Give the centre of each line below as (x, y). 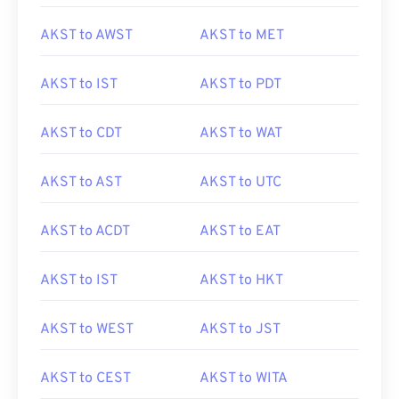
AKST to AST (81, 183)
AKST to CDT (81, 134)
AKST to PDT (240, 85)
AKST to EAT (240, 232)
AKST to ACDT (85, 232)
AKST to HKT (241, 281)
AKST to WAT (241, 134)
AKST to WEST (87, 330)
